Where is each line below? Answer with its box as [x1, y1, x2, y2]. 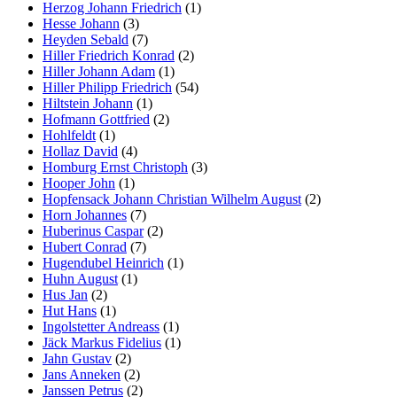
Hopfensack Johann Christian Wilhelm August [43, 191, 301, 206]
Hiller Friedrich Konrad [43, 47, 175, 63]
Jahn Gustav [43, 350, 112, 366]
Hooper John [43, 175, 115, 191]
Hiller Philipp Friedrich [43, 79, 172, 95]
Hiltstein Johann [43, 95, 133, 111]
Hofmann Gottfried [43, 111, 150, 127]
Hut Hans [43, 302, 97, 318]
